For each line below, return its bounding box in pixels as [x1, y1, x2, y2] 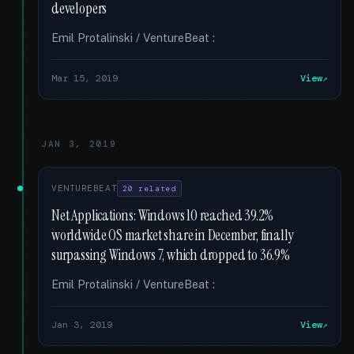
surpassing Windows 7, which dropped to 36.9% [51, 246, 290, 265]
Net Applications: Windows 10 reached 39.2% [51, 206, 274, 225]
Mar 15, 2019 [51, 72, 118, 85]
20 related [122, 183, 176, 194]
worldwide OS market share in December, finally [51, 226, 294, 245]
